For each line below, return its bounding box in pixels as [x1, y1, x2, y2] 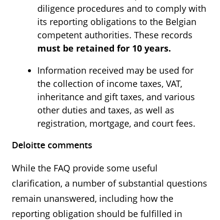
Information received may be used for [37, 64, 193, 76]
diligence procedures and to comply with [37, 2, 206, 14]
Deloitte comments [12, 139, 92, 151]
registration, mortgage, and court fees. [37, 117, 195, 129]
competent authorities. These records [37, 29, 192, 41]
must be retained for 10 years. [37, 42, 171, 54]
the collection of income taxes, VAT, [37, 78, 182, 89]
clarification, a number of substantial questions [12, 177, 207, 189]
